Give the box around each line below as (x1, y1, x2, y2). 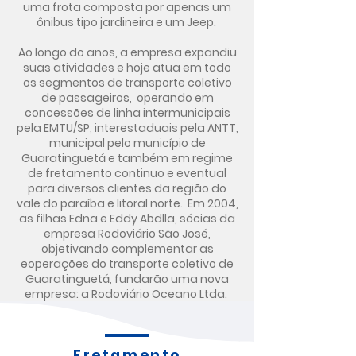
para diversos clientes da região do (28, 180, 226, 196)
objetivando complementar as (41, 241, 214, 257)
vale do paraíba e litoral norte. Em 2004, (16, 195, 238, 211)
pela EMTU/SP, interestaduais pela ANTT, (16, 120, 238, 136)
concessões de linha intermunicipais (24, 105, 230, 121)
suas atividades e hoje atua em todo (23, 60, 231, 75)
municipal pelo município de (48, 135, 206, 151)
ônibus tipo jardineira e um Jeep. (36, 14, 219, 30)
